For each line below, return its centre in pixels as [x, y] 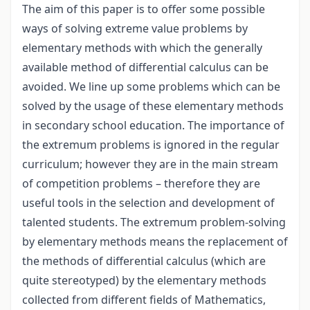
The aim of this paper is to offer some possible [144, 9]
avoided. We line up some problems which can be [151, 87]
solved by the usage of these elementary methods [153, 106]
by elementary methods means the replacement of [155, 242]
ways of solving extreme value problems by [135, 29]
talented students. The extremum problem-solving [154, 222]
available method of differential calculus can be [145, 67]
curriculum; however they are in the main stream [150, 164]
